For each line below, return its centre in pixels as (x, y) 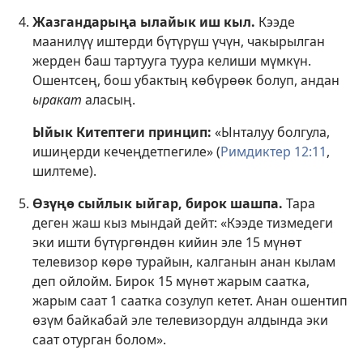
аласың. (109, 100)
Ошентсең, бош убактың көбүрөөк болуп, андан (186, 81)
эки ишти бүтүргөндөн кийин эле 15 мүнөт (167, 243)
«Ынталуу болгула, (271, 132)
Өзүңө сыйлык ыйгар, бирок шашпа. (158, 204)
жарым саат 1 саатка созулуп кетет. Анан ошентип (190, 301)
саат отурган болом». (99, 340)
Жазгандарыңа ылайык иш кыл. (144, 22)
